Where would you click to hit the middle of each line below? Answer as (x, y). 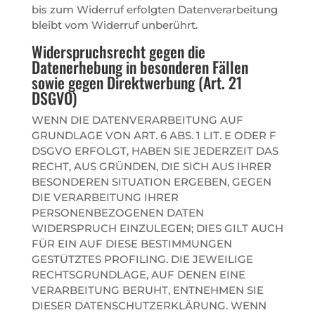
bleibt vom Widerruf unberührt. (114, 25)
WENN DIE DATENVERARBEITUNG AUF (137, 120)
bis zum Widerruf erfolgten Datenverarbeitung (154, 9)
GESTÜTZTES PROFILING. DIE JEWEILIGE (142, 259)
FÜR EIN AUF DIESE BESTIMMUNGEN (131, 243)
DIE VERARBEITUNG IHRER (105, 197)
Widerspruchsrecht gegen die (118, 51)
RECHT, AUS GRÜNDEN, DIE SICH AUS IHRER (151, 166)
